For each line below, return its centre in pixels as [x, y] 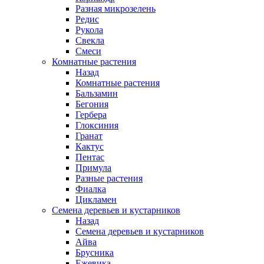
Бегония [92, 104]
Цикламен [96, 199]
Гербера [91, 115]
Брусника [95, 253]
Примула [93, 168]
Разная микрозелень [115, 9]
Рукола [89, 30]
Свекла [90, 40]
